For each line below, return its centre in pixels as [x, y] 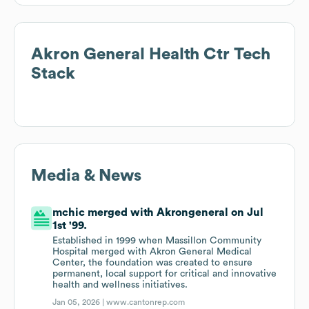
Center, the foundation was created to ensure [153, 263]
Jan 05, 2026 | [80, 302]
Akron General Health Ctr [130, 55]
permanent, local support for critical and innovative [165, 274]
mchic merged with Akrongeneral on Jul [158, 213]
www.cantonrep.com [146, 302]
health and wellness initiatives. [120, 285]
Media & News [86, 176]
